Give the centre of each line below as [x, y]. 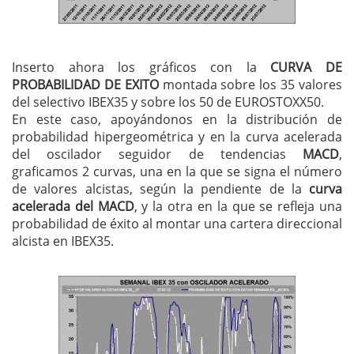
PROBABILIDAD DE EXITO [85, 85]
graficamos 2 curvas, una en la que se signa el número [177, 172]
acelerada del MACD [73, 207]
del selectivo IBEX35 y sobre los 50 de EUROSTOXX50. [168, 102]
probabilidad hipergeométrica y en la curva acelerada [177, 137]
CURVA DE [307, 68]
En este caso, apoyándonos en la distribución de [177, 120]
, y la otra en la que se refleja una [238, 207]
